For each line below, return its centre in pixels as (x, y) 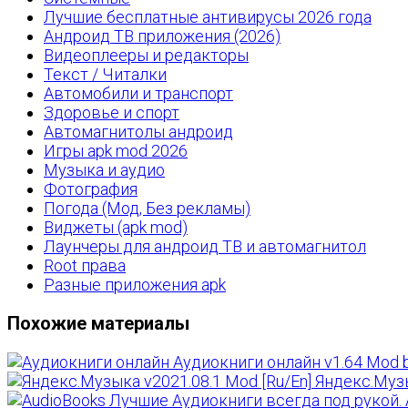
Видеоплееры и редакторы (146, 55)
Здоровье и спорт (112, 112)
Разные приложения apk (135, 285)
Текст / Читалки (105, 74)
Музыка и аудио (104, 170)
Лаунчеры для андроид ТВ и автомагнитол (205, 246)
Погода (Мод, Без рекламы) (147, 208)
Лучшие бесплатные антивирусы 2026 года (208, 17)
